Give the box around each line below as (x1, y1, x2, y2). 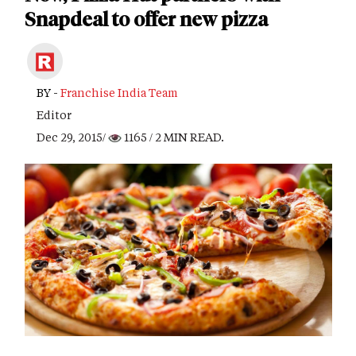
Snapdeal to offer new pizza (25, 8, 268, 31)
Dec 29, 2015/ (37, 130, 108, 145)
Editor (37, 107, 72, 122)
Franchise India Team (60, 85, 178, 100)
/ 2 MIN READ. (147, 130, 224, 145)
